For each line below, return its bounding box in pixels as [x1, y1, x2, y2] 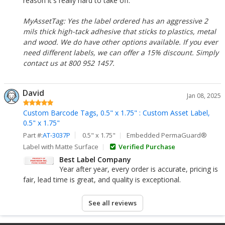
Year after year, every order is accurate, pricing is [59, 164, 218, 174]
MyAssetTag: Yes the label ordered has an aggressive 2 [23, 16, 208, 26]
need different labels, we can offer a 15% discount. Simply [23, 48, 218, 57]
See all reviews [88, 198, 137, 207]
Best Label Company [59, 155, 131, 164]
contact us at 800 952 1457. [23, 58, 115, 68]
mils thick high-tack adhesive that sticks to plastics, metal [23, 27, 216, 36]
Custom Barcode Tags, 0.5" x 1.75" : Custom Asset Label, [23, 108, 210, 118]
